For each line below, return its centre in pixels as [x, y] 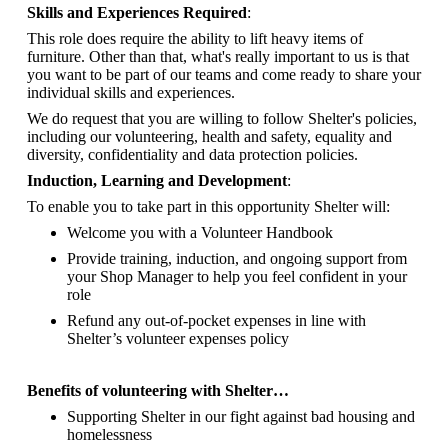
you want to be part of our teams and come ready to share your [224, 74]
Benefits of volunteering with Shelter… [158, 390]
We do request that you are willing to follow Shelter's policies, [222, 118]
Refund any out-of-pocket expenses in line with [216, 320]
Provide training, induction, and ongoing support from [237, 258]
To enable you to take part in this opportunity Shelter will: [208, 206]
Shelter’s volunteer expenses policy [178, 338]
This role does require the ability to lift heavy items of [195, 38]
